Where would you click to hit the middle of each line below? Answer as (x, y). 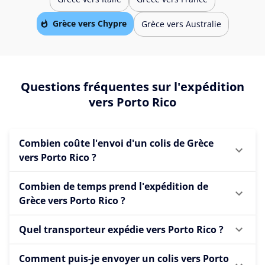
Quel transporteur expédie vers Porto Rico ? (121, 229)
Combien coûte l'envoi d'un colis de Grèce (116, 143)
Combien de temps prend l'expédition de (114, 186)
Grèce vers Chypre (89, 24)
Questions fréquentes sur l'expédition (132, 86)
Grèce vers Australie (181, 24)
